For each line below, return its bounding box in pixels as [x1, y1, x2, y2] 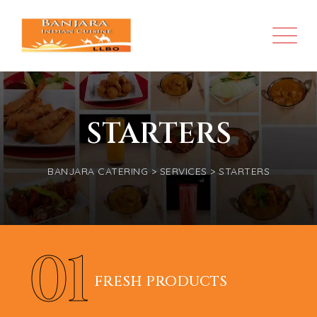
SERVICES [159, 165, 207, 178]
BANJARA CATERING [47, 165, 148, 178]
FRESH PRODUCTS [94, 272, 227, 291]
